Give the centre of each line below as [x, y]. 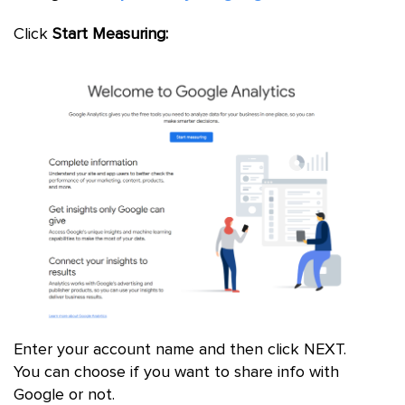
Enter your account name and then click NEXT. [180, 350]
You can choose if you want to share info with [176, 373]
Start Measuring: [108, 35]
